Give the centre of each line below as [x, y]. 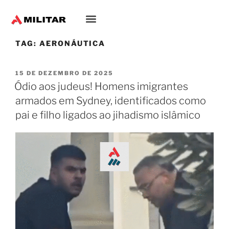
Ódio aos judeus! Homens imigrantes [101, 87]
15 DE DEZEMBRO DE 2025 [64, 73]
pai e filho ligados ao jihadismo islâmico [108, 115]
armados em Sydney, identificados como [111, 101]
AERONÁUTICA [72, 43]
